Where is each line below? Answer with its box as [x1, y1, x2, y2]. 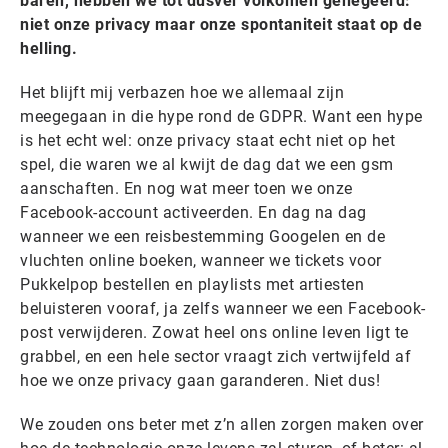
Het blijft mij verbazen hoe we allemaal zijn [20, 83, 344, 102]
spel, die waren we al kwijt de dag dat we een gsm [20, 155, 394, 174]
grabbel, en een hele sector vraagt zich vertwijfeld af [20, 347, 411, 366]
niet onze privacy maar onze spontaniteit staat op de [20, 15, 422, 34]
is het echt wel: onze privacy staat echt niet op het [20, 131, 395, 150]
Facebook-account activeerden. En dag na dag [20, 203, 367, 222]
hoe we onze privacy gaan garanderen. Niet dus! [20, 371, 380, 390]
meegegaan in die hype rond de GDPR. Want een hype [20, 107, 423, 126]
